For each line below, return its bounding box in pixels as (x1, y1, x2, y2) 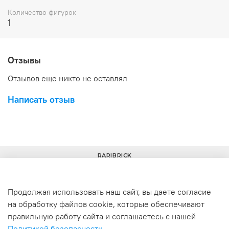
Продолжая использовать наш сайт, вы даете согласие (8, 187, 211, 197)
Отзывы (8, 54, 41, 66)
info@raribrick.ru (125, 210, 197, 221)
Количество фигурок (8, 7, 76, 17)
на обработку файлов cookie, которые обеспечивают (8, 199, 204, 210)
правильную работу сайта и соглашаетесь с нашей (8, 211, 196, 222)
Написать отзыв (8, 93, 75, 105)
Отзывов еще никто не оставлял (8, 73, 127, 83)
